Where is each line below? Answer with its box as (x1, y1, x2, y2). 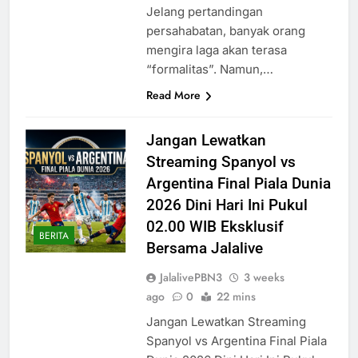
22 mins (216, 288, 256, 305)
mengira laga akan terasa (145, 42, 287, 58)
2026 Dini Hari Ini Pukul (145, 196, 308, 215)
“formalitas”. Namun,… (145, 62, 273, 78)
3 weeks (243, 269, 284, 286)
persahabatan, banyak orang (145, 23, 305, 39)
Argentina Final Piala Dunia (145, 174, 331, 193)
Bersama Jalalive (145, 239, 263, 258)
